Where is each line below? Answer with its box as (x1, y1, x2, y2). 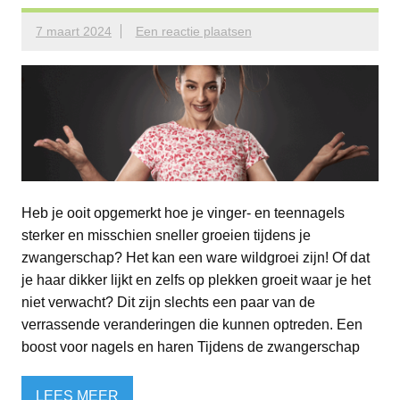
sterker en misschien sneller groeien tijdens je (21, 228, 311, 244)
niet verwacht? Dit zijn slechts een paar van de (21, 295, 315, 311)
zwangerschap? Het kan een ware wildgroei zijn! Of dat (21, 250, 370, 266)
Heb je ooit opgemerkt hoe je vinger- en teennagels (21, 205, 345, 221)
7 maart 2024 (36, 23, 112, 38)
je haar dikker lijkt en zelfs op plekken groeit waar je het (21, 272, 371, 288)
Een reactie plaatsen (135, 23, 252, 38)
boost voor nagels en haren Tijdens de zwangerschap (21, 339, 360, 355)
